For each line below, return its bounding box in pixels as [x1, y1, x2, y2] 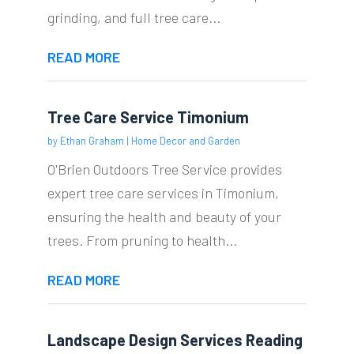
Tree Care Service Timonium [47, 107, 249, 126]
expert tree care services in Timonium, [47, 183, 279, 201]
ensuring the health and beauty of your [47, 207, 281, 225]
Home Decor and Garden [130, 134, 240, 147]
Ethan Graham [59, 134, 124, 147]
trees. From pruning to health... [47, 231, 237, 249]
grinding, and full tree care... [47, 8, 220, 26]
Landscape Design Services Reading [47, 330, 303, 349]
